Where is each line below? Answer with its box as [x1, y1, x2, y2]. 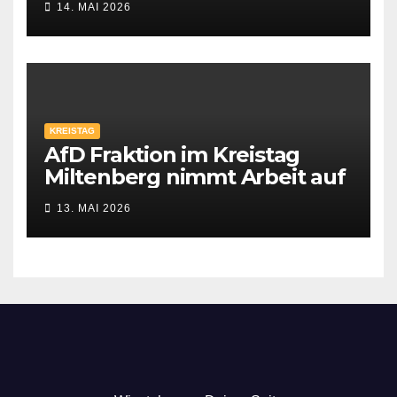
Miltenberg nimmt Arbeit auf [44, 164, 346, 191]
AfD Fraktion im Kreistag [44, 142, 300, 168]
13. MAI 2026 [57, 201, 131, 214]
